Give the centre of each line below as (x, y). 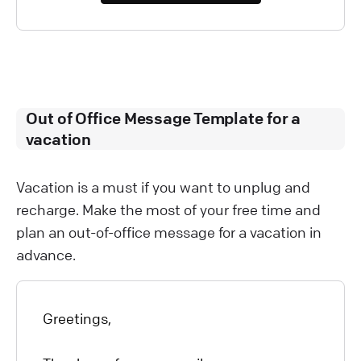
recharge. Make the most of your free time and (168, 209)
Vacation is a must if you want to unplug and (163, 187)
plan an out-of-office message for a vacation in (169, 232)
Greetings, (77, 318)
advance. (46, 254)
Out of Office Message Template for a (164, 118)
